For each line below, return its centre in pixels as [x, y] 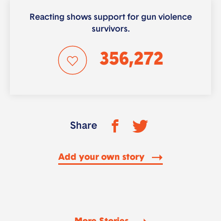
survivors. [110, 30]
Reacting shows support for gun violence [110, 18]
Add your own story [103, 158]
